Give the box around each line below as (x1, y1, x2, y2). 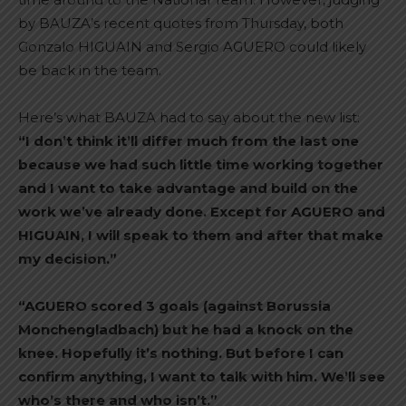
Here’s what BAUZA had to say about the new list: (18, 109, 360, 126)
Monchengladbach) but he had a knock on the (18, 321, 353, 338)
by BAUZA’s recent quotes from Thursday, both (18, 14, 343, 32)
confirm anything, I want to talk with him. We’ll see (18, 368, 385, 385)
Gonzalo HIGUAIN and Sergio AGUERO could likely (18, 38, 366, 55)
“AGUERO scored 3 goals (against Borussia (18, 297, 331, 314)
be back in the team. (18, 62, 161, 79)
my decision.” (18, 250, 117, 267)
